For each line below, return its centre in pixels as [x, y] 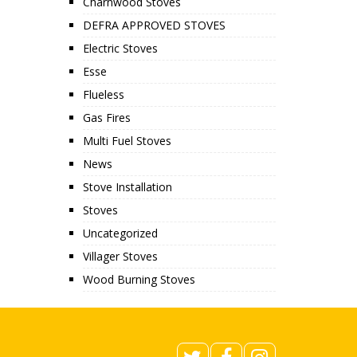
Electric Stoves [120, 48]
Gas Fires [106, 118]
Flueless [103, 94]
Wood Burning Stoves [139, 279]
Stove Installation [127, 187]
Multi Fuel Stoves [127, 141]
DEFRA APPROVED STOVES [154, 25]
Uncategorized [120, 233]
